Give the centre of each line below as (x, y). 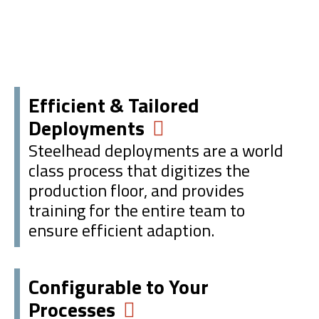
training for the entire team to (137, 210)
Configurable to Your (119, 286)
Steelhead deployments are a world (156, 150)
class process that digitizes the (139, 170)
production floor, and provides (136, 190)
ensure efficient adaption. (121, 230)
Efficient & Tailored (114, 105)
